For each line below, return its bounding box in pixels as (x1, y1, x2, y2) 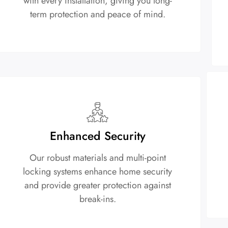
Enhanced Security (49, 127, 146, 145)
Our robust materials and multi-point (29, 151, 166, 164)
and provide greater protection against (24, 178, 171, 192)
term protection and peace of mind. (30, 7, 165, 21)
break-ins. (79, 192, 116, 206)
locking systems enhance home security (23, 164, 173, 178)
